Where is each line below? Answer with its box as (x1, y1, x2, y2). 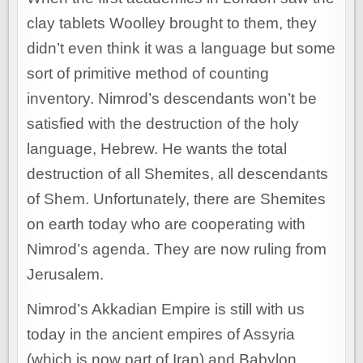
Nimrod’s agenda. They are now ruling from (27, 241, 327, 258)
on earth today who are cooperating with (27, 216, 306, 233)
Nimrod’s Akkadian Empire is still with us (27, 301, 305, 318)
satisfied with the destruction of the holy (27, 115, 300, 133)
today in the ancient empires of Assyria (27, 326, 296, 344)
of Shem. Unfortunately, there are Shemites (27, 190, 327, 208)
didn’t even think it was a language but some (27, 40, 336, 58)
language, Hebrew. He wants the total (27, 140, 288, 158)
